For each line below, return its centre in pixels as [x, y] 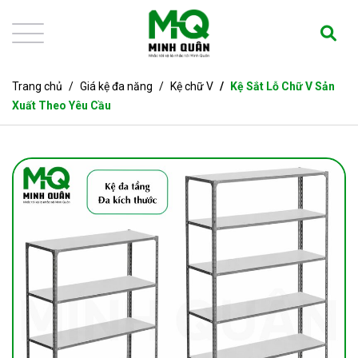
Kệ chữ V [192, 86]
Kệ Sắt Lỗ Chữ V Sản [281, 86]
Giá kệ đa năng [116, 86]
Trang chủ [37, 86]
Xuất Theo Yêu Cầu [62, 105]
